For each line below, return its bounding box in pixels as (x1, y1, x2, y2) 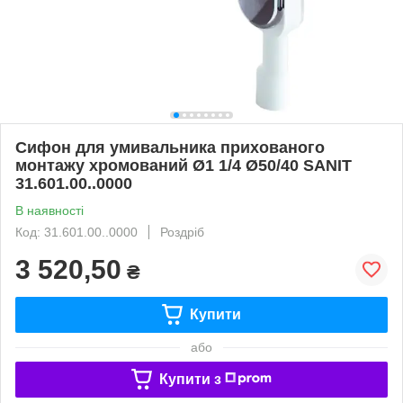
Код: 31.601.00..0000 (15, 224, 138, 239)
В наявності (15, 202, 84, 218)
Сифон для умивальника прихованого (15, 138, 325, 157)
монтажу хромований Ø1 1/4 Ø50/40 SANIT (15, 156, 352, 175)
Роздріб (160, 224, 204, 239)
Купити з (158, 371, 221, 387)
